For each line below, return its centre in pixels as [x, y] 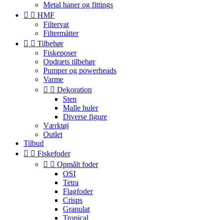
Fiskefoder [54, 153]
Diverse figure [85, 117]
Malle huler [81, 108]
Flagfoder [78, 191]
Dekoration [74, 90]
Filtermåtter [61, 33]
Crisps [73, 200]
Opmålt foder [78, 164]
